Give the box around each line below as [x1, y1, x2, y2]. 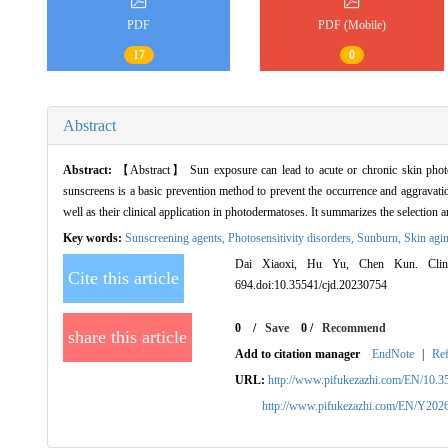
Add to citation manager [235, 346, 361, 361]
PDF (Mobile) [317, 17, 386, 32]
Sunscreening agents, [125, 230, 228, 245]
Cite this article [68, 267, 179, 288]
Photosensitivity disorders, [228, 230, 357, 245]
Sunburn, [357, 230, 404, 245]
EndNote [371, 346, 414, 361]
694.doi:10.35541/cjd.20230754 [235, 277, 388, 292]
